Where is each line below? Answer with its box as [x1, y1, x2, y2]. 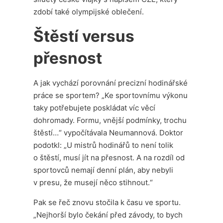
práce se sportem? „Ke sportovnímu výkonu [33, 90, 188, 100]
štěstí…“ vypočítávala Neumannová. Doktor [33, 127, 184, 137]
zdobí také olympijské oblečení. [33, 6, 144, 16]
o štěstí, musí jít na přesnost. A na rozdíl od [33, 152, 185, 162]
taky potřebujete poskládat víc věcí [33, 103, 156, 112]
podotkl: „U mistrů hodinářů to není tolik [33, 140, 174, 150]
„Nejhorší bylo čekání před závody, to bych [33, 210, 183, 220]
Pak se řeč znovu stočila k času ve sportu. [33, 197, 181, 207]
